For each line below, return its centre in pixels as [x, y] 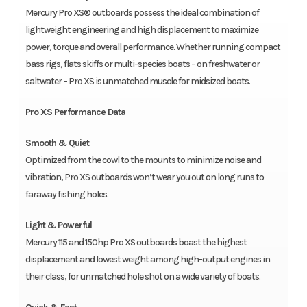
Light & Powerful [58, 225]
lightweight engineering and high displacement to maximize [142, 30]
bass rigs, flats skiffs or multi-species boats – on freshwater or [142, 64]
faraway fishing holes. [67, 195]
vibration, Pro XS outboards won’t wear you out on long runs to [144, 177]
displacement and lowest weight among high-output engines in [147, 260]
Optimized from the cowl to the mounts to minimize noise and [143, 160]
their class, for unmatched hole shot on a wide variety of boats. [143, 277]
